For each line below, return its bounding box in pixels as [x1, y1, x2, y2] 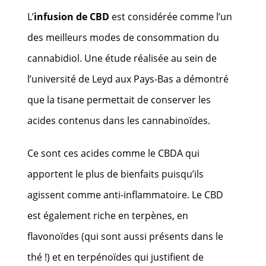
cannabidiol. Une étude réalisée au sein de [27, 51, 217, 65]
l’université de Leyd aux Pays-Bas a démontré [27, 72, 229, 85]
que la [27, 93, 58, 106]
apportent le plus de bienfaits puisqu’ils [27, 167, 204, 180]
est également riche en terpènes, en [27, 208, 189, 222]
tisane [57, 93, 85, 106]
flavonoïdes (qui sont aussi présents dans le [27, 229, 224, 243]
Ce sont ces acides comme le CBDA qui [27, 146, 200, 160]
